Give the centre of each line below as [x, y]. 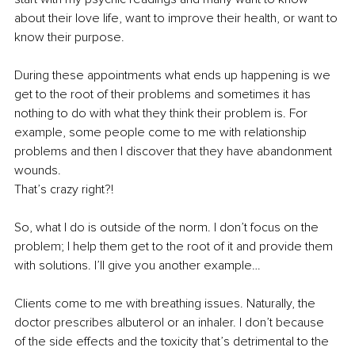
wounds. [38, 171]
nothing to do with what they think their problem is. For [162, 114]
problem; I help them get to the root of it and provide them [175, 247]
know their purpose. [69, 38]
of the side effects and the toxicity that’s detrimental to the [173, 342]
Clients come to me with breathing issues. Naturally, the [166, 304]
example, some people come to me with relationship [162, 133]
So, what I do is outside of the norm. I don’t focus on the [168, 228]
